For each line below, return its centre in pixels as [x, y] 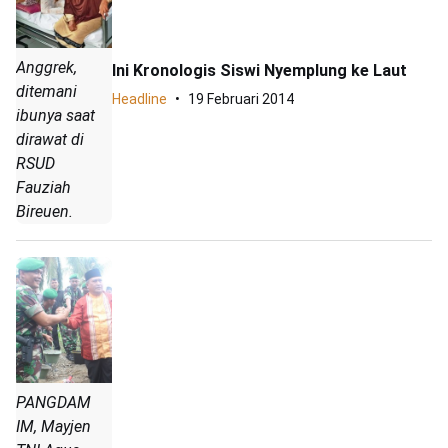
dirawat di [50, 140]
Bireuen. [44, 212]
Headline [139, 98]
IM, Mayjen [53, 426]
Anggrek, [46, 68]
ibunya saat [55, 116]
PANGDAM [53, 402]
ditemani [46, 92]
